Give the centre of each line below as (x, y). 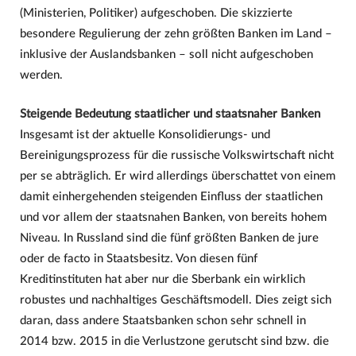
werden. (41, 75)
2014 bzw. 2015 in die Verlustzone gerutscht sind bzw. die (174, 341)
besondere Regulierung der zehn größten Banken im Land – (176, 33)
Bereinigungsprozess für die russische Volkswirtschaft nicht (176, 155)
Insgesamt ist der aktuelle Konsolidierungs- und (145, 134)
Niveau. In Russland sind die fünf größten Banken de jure (169, 238)
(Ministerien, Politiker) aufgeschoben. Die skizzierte (156, 13)
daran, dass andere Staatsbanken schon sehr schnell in (163, 320)
